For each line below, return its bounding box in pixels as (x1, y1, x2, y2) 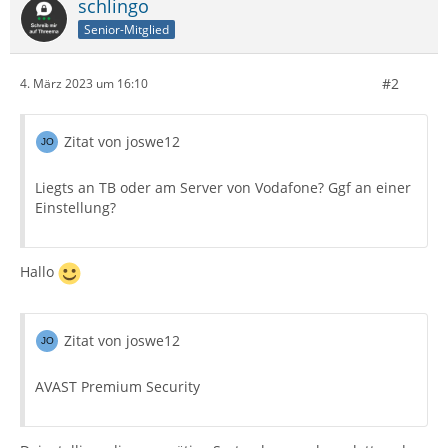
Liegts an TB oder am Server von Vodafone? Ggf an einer (35, 177, 411, 197)
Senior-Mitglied (84, 20, 169, 38)
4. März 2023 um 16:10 (20, 75, 148, 93)
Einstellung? (35, 197, 116, 217)
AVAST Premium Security (35, 376, 200, 396)
